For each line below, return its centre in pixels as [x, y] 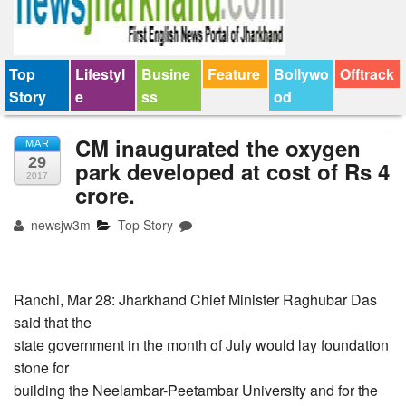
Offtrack [367, 74]
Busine [166, 74]
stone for [41, 368]
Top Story [146, 225]
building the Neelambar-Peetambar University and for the [196, 391]
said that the [53, 323]
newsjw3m [59, 225]
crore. [105, 195]
